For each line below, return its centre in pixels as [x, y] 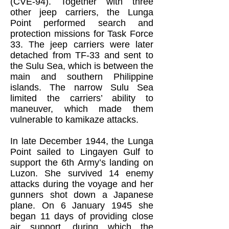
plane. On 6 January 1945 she [82, 205]
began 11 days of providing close [82, 216]
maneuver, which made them [82, 109]
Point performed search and [82, 23]
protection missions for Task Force [82, 34]
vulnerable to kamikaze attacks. [74, 120]
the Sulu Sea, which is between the [82, 66]
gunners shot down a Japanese [82, 195]
